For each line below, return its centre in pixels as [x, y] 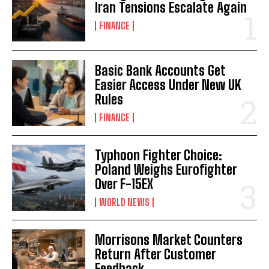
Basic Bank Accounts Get [161, 70]
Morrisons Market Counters [169, 240]
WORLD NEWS [125, 202]
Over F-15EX [124, 184]
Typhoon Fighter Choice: [159, 155]
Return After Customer [156, 254]
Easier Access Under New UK [168, 85]
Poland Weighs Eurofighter [166, 169]
